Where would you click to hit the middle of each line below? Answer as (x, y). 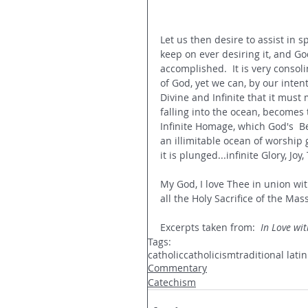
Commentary (177, 267)
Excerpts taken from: (210, 227)
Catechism (172, 282)
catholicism (210, 254)
